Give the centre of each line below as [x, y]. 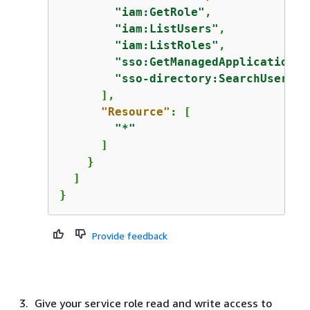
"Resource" [135, 112]
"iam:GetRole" [159, 12]
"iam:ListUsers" [166, 29]
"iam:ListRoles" [166, 45]
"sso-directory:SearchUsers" [208, 79]
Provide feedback [129, 236]
